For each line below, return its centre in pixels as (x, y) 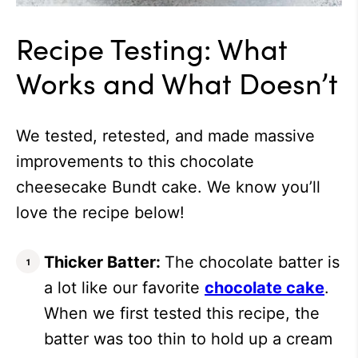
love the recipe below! (100, 213)
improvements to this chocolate (135, 162)
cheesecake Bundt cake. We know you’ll (168, 187)
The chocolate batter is (252, 263)
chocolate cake (265, 288)
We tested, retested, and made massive (165, 136)
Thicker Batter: (104, 263)
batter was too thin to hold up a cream (188, 339)
